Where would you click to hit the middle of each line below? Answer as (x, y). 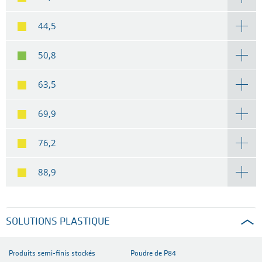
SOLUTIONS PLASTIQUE (58, 222)
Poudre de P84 (153, 253)
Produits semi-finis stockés (52, 253)
